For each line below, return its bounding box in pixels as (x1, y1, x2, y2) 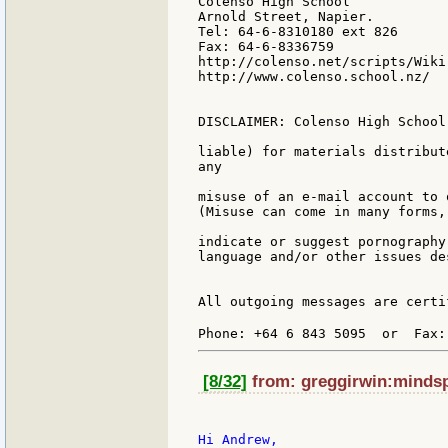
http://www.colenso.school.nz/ (198, 69, 430, 85)
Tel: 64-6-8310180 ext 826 (198, 24, 398, 40)
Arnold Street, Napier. (198, 9, 374, 25)
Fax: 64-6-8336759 (198, 39, 334, 55)
